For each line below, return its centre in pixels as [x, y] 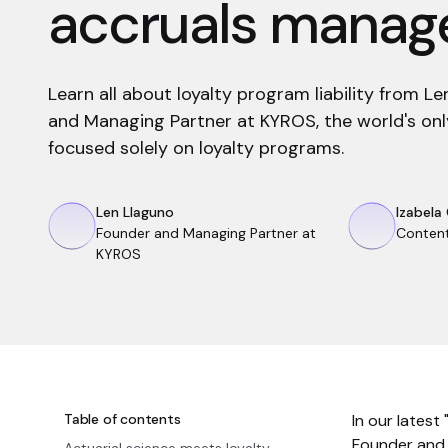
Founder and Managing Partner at [206, 233]
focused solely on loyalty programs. [196, 148]
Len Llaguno [135, 212]
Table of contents [122, 419]
